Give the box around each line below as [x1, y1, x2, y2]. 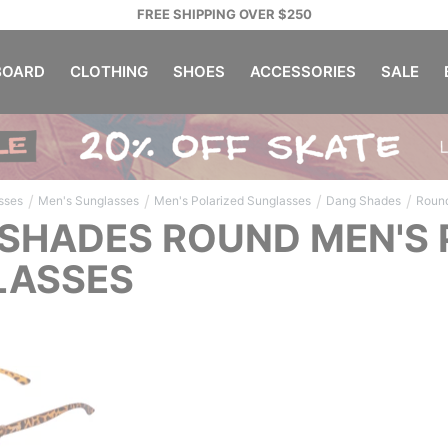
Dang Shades [326, 192, 401, 208]
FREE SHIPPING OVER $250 [136, 6, 312, 22]
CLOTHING [69, 62, 148, 81]
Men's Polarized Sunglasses [154, 192, 311, 208]
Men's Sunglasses [38, 192, 139, 208]
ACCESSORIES [249, 62, 356, 81]
